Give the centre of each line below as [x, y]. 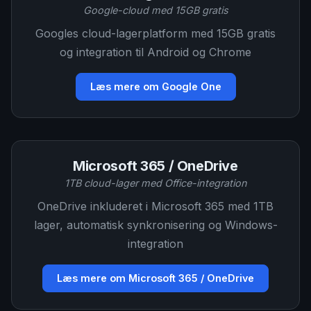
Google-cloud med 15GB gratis [155, 10]
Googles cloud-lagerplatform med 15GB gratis [155, 33]
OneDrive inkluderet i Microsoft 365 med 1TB [155, 206]
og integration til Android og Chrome [155, 52]
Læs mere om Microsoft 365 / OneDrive [155, 278]
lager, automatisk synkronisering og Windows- [155, 225]
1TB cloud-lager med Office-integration [155, 183]
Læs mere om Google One [155, 86]
